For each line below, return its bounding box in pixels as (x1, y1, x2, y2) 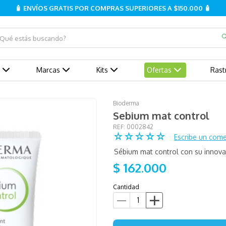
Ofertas (146, 66, 172, 75)
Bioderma (113, 99, 139, 107)
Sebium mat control (113, 108, 209, 122)
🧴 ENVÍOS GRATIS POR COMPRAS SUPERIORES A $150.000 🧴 (15, 4, 211, 12)
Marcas (36, 66, 60, 75)
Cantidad (113, 183, 139, 191)
